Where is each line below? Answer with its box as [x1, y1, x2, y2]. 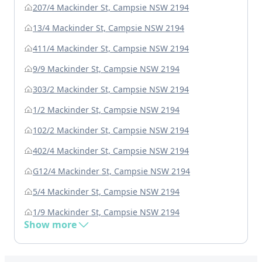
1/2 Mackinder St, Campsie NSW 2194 [33, 104, 180, 116]
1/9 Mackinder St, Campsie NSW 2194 [33, 206, 180, 218]
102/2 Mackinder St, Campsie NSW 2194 [33, 125, 189, 136]
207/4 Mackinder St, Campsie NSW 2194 [33, 2, 189, 13]
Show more [24, 218, 77, 232]
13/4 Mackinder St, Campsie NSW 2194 [33, 22, 184, 34]
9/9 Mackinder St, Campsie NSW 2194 [33, 63, 180, 75]
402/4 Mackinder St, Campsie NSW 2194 [33, 145, 189, 157]
